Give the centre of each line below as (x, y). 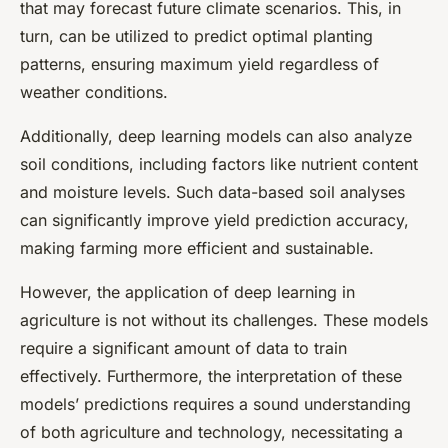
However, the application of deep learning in (187, 292)
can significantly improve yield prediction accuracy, (214, 220)
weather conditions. (94, 92)
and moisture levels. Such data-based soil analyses (212, 192)
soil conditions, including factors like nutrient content (219, 164)
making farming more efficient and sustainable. (197, 248)
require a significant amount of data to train (183, 348)
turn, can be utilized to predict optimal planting (196, 36)
